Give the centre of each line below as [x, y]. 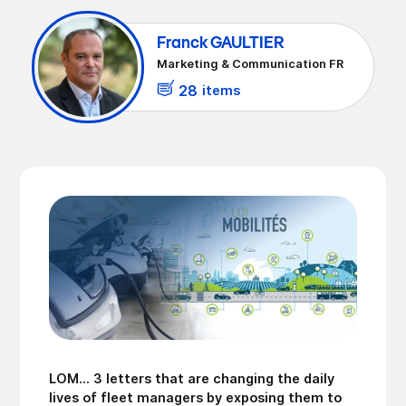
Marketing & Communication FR [250, 63]
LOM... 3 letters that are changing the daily [192, 378]
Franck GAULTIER [220, 43]
